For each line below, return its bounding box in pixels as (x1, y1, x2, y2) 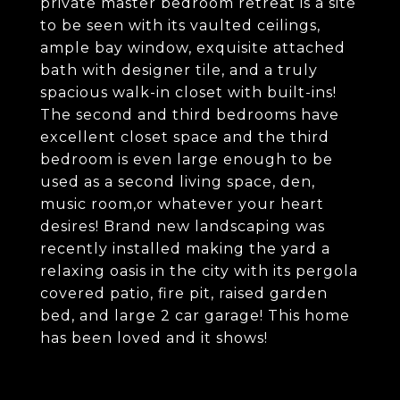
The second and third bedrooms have (40, 106, 339, 123)
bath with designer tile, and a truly (40, 62, 318, 79)
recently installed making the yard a (40, 240, 330, 257)
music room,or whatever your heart (40, 196, 324, 212)
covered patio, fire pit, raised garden (40, 285, 328, 302)
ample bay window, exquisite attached (40, 39, 346, 56)
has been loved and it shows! (40, 329, 268, 346)
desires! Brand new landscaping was (40, 218, 325, 235)
